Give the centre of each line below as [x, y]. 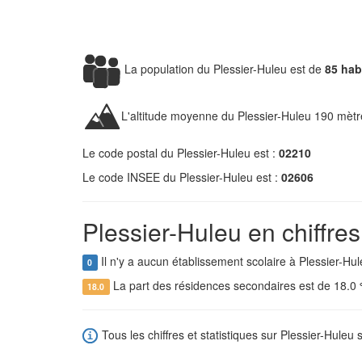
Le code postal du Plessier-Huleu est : [181, 153]
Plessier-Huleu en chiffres [221, 232]
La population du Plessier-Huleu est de [223, 68]
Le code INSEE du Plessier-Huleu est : [182, 177]
